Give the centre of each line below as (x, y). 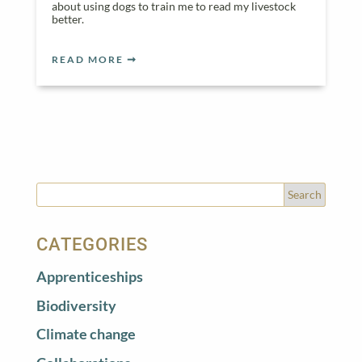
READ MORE (87, 59)
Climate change (86, 335)
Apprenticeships (89, 276)
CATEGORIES (92, 244)
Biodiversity (76, 305)
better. (67, 19)
